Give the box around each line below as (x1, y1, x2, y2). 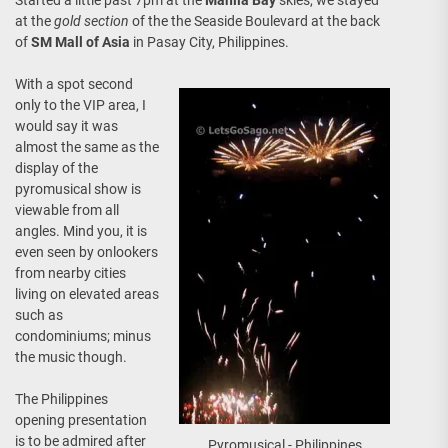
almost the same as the (15, 139, 159, 155)
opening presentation (15, 412, 147, 428)
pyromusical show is (15, 181, 141, 197)
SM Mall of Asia (31, 34, 130, 50)
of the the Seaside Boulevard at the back (129, 13, 380, 29)
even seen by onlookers (15, 244, 158, 260)
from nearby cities (15, 265, 126, 281)
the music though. (15, 349, 127, 365)
